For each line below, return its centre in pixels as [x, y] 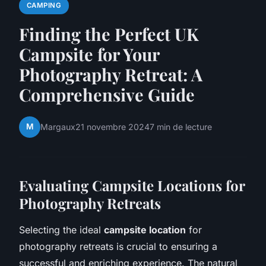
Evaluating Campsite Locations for [132, 185]
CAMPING [44, 6]
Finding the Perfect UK [109, 34]
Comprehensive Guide [107, 94]
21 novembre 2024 [113, 127]
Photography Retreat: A [111, 74]
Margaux [58, 127]
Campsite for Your [89, 54]
